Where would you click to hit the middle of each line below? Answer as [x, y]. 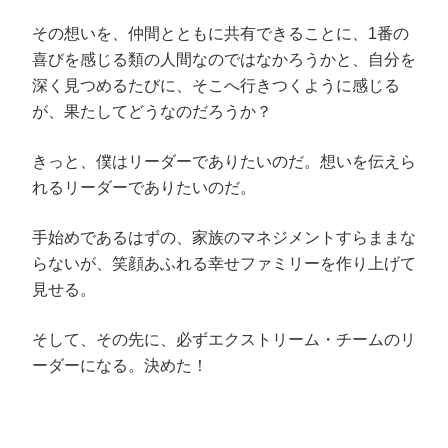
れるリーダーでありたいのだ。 [144, 187]
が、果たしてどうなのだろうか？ [152, 111]
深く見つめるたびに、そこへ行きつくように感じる [216, 85]
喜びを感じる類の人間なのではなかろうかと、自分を [224, 59]
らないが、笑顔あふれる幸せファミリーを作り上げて [224, 263]
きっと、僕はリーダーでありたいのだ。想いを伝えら [224, 161]
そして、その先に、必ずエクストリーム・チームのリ [224, 339]
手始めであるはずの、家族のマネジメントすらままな [224, 237]
